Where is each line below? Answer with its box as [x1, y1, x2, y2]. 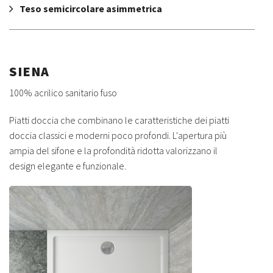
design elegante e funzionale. [9, 160, 126, 172]
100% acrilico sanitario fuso [9, 87, 117, 99]
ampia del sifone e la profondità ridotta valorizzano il [9, 144, 218, 157]
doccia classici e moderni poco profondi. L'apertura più [9, 129, 227, 142]
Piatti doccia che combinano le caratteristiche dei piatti [9, 114, 229, 127]
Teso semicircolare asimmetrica [19, 2, 162, 15]
